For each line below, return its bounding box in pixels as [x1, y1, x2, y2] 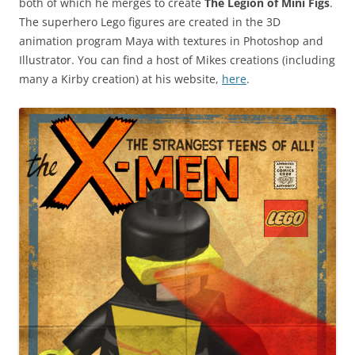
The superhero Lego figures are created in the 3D [19, 14, 281, 29]
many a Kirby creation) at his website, [19, 71, 222, 86]
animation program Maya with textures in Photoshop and [19, 33, 323, 48]
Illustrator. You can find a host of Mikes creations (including [19, 52, 335, 67]
